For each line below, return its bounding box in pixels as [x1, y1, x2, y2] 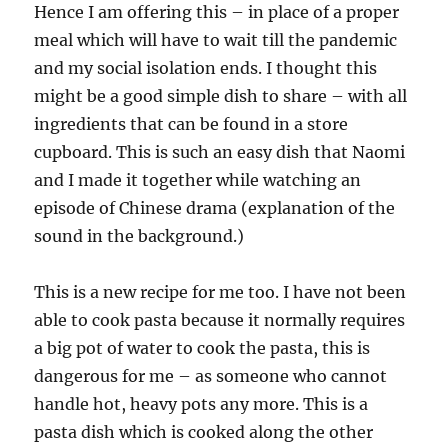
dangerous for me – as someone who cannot [34, 366, 388, 387]
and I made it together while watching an [34, 170, 362, 191]
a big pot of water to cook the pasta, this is [34, 338, 371, 359]
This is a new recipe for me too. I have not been [34, 282, 407, 303]
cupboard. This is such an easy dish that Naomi [34, 142, 406, 163]
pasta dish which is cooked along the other [34, 422, 374, 443]
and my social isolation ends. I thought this [34, 58, 378, 79]
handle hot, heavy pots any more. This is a [34, 394, 369, 415]
